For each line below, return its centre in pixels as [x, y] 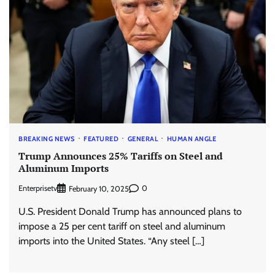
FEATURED [101, 139]
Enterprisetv [38, 188]
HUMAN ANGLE [191, 139]
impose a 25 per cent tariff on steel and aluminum [122, 226]
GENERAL [142, 139]
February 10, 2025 [99, 188]
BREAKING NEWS [47, 139]
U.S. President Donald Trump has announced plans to [130, 211]
